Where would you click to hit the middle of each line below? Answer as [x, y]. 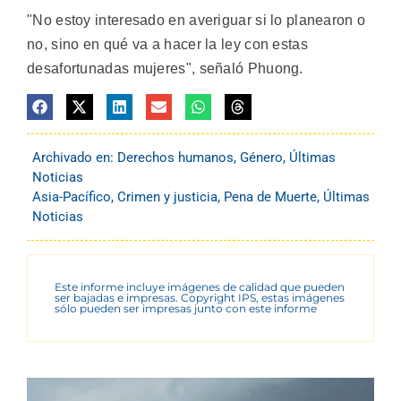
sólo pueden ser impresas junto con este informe [186, 308]
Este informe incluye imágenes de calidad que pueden [200, 286]
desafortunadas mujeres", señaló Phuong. [165, 69]
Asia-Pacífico [72, 196]
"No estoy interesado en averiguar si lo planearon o [196, 21]
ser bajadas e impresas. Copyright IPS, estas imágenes [200, 297]
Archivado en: [75, 157]
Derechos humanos [175, 157]
